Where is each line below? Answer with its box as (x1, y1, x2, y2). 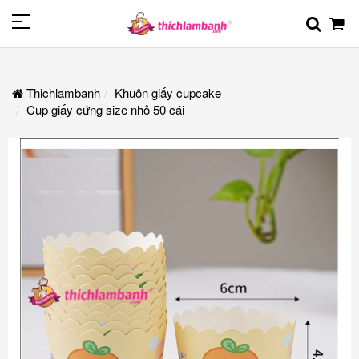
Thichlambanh (23, 83, 100, 101)
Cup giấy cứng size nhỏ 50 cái (26, 100, 184, 118)
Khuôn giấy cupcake (115, 83, 221, 101)
